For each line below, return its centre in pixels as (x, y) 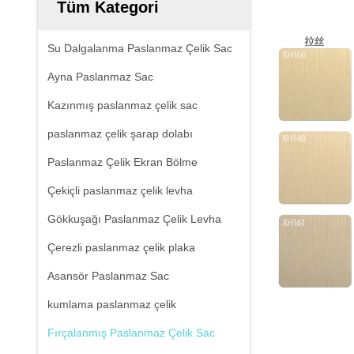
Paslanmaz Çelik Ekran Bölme (122, 162)
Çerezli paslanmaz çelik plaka (121, 247)
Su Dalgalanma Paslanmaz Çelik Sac (140, 48)
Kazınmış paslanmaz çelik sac (122, 105)
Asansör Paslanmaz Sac (108, 276)
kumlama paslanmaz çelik (112, 304)
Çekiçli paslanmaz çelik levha (120, 190)
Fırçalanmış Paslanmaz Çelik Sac (131, 333)
